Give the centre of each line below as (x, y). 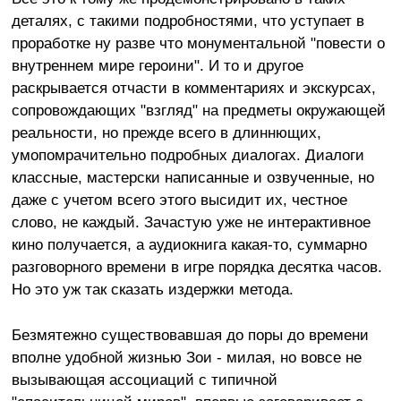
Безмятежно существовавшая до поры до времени (190, 334)
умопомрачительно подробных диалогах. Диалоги (188, 154)
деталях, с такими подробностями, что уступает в (188, 20)
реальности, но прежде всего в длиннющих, (166, 132)
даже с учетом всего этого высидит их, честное (179, 199)
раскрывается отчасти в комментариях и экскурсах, (193, 87)
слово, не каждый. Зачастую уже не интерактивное (191, 222)
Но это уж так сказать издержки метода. (152, 289)
